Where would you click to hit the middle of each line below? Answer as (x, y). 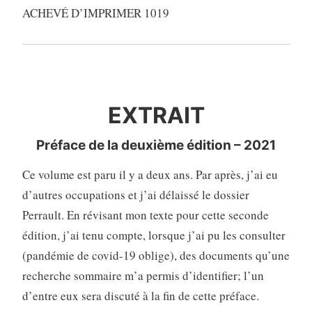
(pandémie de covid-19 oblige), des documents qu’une (156, 256)
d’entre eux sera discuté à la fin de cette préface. (140, 296)
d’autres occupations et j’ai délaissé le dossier (135, 195)
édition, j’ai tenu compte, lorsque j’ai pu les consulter (154, 235)
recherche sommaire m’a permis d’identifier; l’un (143, 276)
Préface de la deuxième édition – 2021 (156, 146)
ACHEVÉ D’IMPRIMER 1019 (95, 13)
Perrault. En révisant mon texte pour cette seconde (145, 215)
